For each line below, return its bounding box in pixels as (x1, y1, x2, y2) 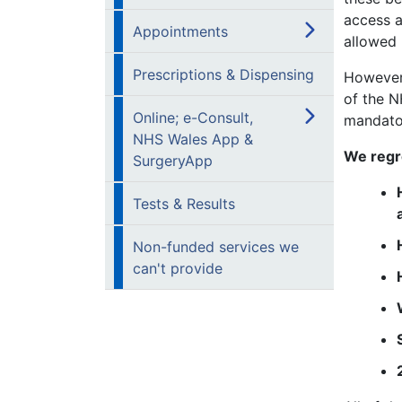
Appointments (133, 22, 228, 40)
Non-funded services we (133, 238, 299, 256)
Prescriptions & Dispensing (133, 66, 314, 83)
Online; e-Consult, (133, 109, 253, 127)
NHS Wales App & (133, 130, 253, 148)
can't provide (133, 259, 223, 277)
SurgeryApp (133, 152, 213, 170)
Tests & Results (133, 195, 235, 213)
